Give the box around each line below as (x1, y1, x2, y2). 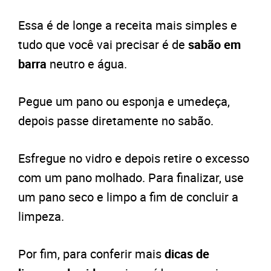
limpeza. (18, 208, 64, 225)
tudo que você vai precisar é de (18, 36, 188, 53)
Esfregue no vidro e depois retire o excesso (18, 150, 249, 167)
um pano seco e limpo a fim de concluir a (18, 189, 238, 206)
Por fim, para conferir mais (18, 246, 165, 263)
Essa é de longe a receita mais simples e (18, 17, 237, 34)
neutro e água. (47, 56, 127, 73)
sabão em (188, 36, 241, 53)
